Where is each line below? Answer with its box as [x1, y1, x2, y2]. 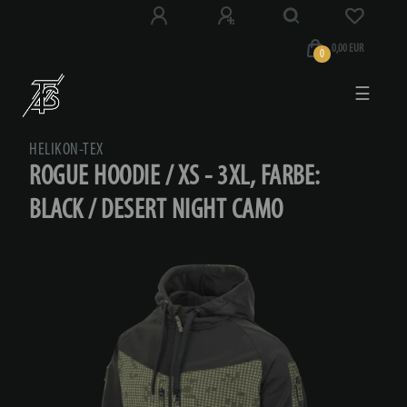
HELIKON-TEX [29, 141, 104, 159]
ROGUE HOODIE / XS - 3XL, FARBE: [29, 163, 321, 192]
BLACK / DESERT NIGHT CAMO [29, 196, 283, 225]
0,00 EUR [332, 43, 363, 55]
